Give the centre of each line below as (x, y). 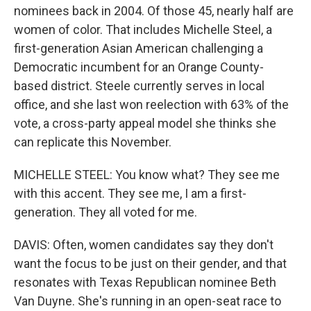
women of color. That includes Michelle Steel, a (143, 30)
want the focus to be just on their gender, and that (150, 263)
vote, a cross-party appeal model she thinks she (145, 123)
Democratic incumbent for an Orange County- (139, 67)
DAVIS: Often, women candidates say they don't (144, 245)
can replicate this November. (93, 142)
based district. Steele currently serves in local (139, 86)
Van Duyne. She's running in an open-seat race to (148, 301)
